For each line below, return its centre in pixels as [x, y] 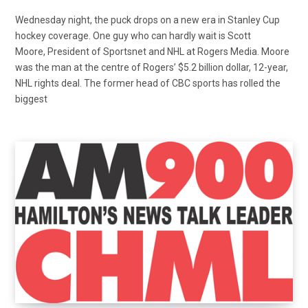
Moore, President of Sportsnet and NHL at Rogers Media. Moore [152, 52]
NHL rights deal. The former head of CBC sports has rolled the [148, 84]
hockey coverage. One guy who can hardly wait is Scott [133, 36]
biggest [31, 99]
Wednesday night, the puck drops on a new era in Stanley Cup [147, 20]
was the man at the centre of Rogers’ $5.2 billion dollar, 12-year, [152, 68]
